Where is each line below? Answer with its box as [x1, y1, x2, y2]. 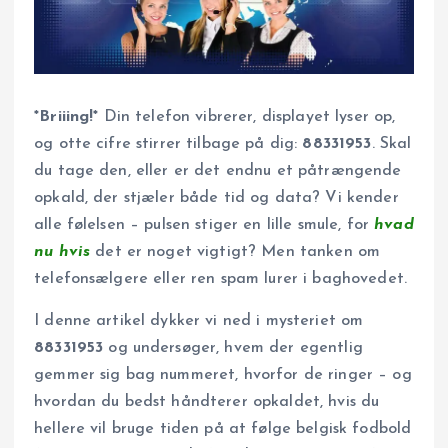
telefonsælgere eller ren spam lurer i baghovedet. [34, 271, 407, 288]
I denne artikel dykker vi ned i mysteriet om [34, 312, 364, 329]
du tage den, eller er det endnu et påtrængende [34, 163, 402, 180]
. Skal [371, 136, 412, 153]
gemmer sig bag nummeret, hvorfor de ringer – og [34, 366, 412, 383]
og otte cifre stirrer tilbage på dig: [34, 136, 303, 153]
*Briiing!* [34, 109, 99, 126]
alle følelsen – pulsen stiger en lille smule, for [34, 217, 375, 234]
